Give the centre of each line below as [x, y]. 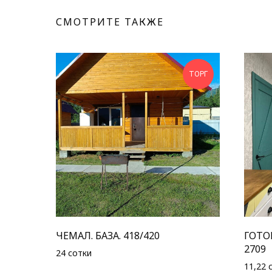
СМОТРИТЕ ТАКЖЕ [110, 22]
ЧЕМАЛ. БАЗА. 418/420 [108, 236]
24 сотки [74, 253]
